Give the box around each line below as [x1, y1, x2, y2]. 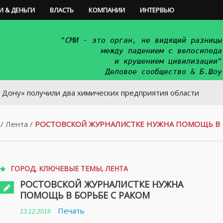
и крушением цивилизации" [114, 57, 222, 66]
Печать [58, 206, 85, 216]
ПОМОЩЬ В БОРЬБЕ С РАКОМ [20, 189, 150, 201]
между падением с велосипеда [101, 46, 222, 55]
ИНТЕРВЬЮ [140, 5, 174, 14]
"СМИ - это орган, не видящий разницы [61, 36, 222, 45]
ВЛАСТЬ [50, 5, 74, 14]
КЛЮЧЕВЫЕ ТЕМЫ [39, 164, 102, 173]
